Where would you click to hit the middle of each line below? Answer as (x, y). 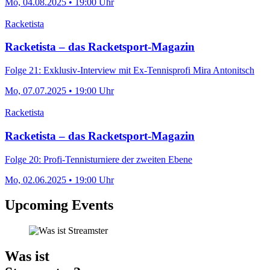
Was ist (27, 256)
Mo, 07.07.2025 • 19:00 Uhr (59, 91)
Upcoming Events (59, 205)
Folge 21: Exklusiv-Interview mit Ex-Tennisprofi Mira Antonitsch (130, 71)
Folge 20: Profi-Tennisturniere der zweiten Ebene (99, 159)
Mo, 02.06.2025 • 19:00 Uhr (59, 180)
